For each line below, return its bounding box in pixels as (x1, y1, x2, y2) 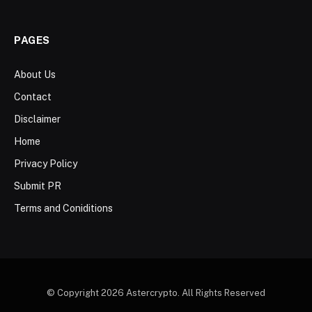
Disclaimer (14, 113, 61, 125)
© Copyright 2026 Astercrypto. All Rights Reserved (47, 287, 265, 298)
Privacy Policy (14, 157, 77, 169)
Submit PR (14, 180, 61, 192)
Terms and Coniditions (14, 202, 113, 214)
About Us (14, 68, 56, 80)
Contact (14, 91, 52, 102)
